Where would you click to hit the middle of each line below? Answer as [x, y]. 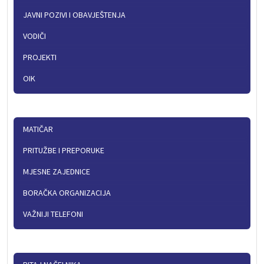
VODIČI [34, 36]
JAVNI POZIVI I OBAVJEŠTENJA [74, 15]
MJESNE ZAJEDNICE [57, 172]
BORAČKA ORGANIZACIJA [67, 193]
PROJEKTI [40, 57]
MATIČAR [38, 129]
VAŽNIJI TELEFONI [53, 214]
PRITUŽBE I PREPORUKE [64, 151]
